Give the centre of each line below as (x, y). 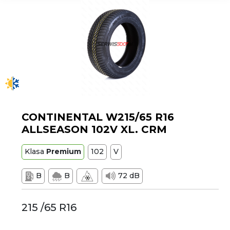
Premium (64, 151)
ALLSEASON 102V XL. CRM (94, 129)
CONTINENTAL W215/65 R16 (98, 117)
